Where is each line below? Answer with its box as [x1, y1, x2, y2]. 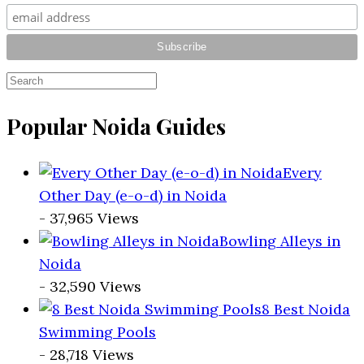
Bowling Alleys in [219, 232, 340, 251]
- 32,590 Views [39, 277, 141, 297]
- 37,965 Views [39, 209, 139, 228]
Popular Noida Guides [6, 110, 226, 141]
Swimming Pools [39, 323, 156, 342]
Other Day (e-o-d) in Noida [39, 186, 227, 206]
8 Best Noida [262, 300, 350, 319]
